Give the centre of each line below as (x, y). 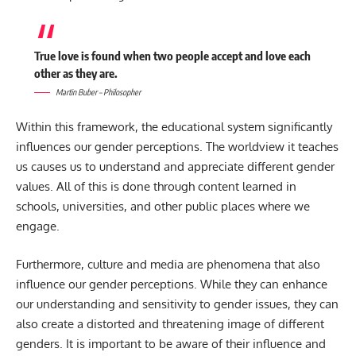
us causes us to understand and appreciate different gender (175, 167)
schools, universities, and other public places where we (163, 207)
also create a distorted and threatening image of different (170, 323)
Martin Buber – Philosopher (98, 91)
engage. (38, 226)
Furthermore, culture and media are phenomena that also (168, 264)
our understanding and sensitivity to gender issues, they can (177, 304)
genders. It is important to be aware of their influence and (171, 343)
